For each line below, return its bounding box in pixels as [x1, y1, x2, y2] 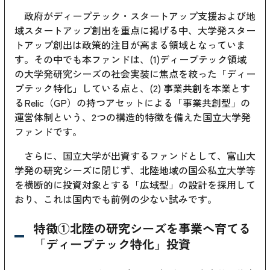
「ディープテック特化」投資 [34, 234, 190, 253]
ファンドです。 [14, 124, 82, 139]
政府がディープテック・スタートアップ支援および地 [14, 8, 256, 23]
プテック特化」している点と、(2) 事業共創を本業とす [14, 80, 250, 95]
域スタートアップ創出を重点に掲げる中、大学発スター [14, 22, 256, 37]
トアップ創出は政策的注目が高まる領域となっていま [14, 37, 246, 52]
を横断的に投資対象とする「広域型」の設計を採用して [14, 177, 256, 192]
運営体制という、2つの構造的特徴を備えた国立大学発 [14, 109, 251, 124]
